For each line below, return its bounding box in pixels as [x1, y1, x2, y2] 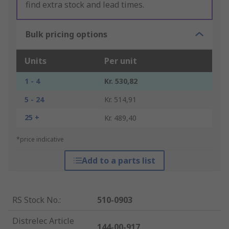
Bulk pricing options [26, 29, 107, 40]
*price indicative [16, 135, 64, 144]
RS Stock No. [12, 194, 59, 206]
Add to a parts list [81, 155, 155, 167]
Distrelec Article [12, 215, 74, 227]
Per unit [104, 55, 137, 67]
